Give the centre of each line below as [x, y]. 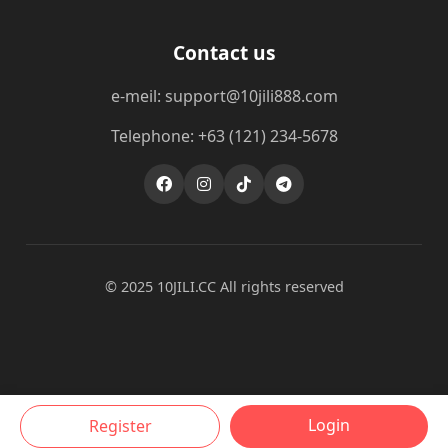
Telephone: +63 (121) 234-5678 [224, 136]
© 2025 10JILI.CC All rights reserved [224, 286]
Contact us [224, 52]
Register [120, 426]
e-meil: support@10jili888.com [224, 96]
